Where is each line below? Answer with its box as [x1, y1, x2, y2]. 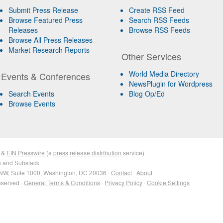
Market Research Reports [8, 45, 90, 55]
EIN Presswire [6, 148, 45, 157]
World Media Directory [129, 69, 200, 79]
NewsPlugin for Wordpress [129, 79, 213, 89]
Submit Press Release [8, 5, 78, 15]
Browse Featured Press [8, 15, 83, 25]
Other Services [121, 50, 182, 63]
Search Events [8, 89, 54, 99]
